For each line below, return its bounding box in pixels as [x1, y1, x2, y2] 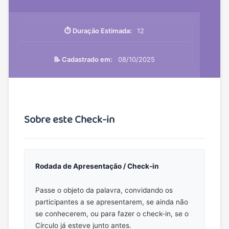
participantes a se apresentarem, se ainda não [35, 197, 188, 206]
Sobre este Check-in [24, 111, 115, 129]
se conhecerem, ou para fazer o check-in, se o [35, 209, 189, 218]
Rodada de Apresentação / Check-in [35, 162, 159, 170]
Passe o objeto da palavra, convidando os [35, 186, 173, 194]
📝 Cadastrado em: [54, 55, 113, 64]
